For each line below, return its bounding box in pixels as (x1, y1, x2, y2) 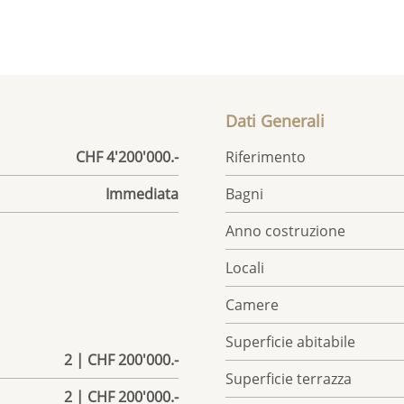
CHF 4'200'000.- (75, 147, 179, 168)
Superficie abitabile (225, 332, 356, 353)
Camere (225, 295, 280, 316)
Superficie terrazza (225, 369, 353, 390)
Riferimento (225, 147, 307, 168)
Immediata (105, 184, 179, 205)
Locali (225, 258, 265, 279)
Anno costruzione (225, 221, 346, 242)
